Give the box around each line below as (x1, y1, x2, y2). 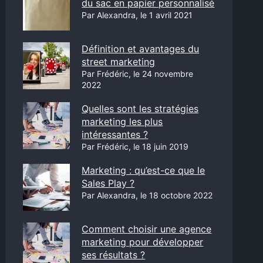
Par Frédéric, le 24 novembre (82, 69, 194, 79)
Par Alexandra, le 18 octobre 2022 (82, 190, 213, 200)
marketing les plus (82, 116, 163, 127)
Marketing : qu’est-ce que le (82, 164, 205, 176)
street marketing (82, 56, 156, 68)
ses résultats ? (82, 249, 146, 261)
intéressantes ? (82, 129, 149, 140)
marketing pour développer (82, 236, 204, 248)
